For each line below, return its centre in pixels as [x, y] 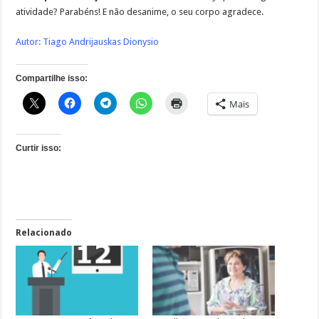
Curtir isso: [39, 148]
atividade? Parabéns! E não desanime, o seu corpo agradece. [140, 12]
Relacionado [44, 233]
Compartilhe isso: [52, 79]
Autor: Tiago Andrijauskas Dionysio [88, 42]
